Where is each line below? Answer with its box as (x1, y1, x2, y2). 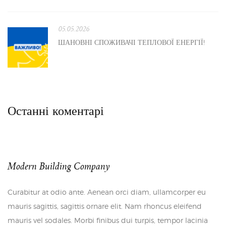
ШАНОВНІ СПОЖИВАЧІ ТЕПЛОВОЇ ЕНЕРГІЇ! (58, 37, 205, 46)
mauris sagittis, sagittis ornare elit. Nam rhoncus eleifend (8, 201, 202, 210)
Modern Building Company (8, 160, 110, 173)
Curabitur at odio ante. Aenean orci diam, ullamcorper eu (8, 187, 206, 196)
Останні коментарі (8, 103, 104, 118)
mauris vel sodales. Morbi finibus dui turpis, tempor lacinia (8, 215, 208, 224)
